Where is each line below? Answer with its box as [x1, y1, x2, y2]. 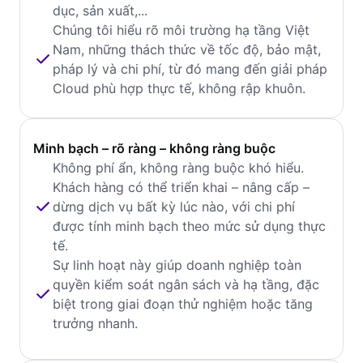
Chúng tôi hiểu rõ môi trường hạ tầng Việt [53, 22, 310, 38]
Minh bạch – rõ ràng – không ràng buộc [33, 140, 275, 156]
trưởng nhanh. [53, 315, 138, 331]
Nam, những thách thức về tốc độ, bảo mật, [53, 41, 321, 58]
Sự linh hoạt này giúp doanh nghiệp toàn [53, 257, 301, 273]
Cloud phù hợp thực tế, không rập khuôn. [53, 80, 305, 96]
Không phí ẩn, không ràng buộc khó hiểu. [53, 160, 304, 176]
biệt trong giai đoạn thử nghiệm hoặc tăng [53, 296, 313, 312]
